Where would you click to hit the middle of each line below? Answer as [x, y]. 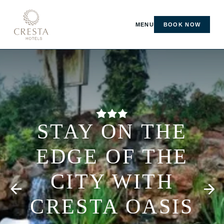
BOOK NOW [182, 25]
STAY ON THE [112, 131]
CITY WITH [112, 181]
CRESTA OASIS [112, 206]
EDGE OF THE [112, 156]
